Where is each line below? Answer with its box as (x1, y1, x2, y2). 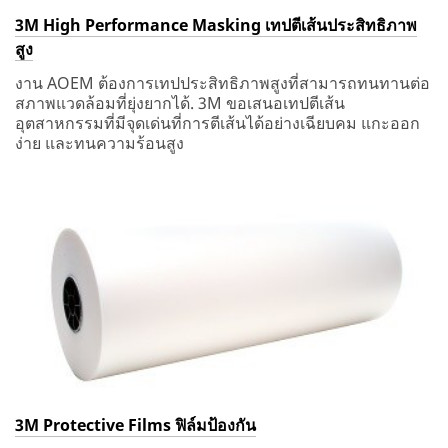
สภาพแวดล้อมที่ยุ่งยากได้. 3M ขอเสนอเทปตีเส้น (15, 91, 345, 114)
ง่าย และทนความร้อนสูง (15, 131, 184, 154)
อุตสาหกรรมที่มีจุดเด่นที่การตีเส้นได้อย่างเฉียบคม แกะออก (15, 111, 420, 134)
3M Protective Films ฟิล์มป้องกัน (15, 414, 256, 437)
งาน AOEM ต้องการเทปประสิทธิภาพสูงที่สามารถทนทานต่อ (15, 71, 430, 94)
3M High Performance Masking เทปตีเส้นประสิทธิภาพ (15, 13, 417, 36)
